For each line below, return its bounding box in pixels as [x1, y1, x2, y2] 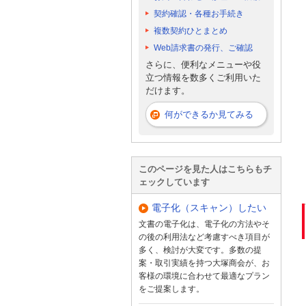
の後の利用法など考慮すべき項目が [139, 232, 270, 242]
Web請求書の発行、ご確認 [154, 42, 253, 53]
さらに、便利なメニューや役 [145, 59, 261, 70]
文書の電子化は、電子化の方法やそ [139, 219, 270, 229]
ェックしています [139, 176, 210, 187]
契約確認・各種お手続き [154, 8, 244, 18]
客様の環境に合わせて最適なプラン [139, 270, 270, 281]
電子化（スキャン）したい [152, 201, 266, 213]
